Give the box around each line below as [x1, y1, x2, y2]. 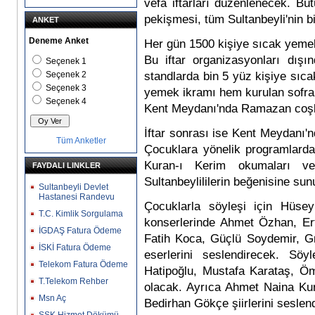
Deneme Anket [29, 36, 89, 46]
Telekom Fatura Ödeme [39, 259, 128, 269]
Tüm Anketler [56, 136, 106, 146]
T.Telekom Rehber [39, 276, 108, 286]
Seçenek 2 [46, 70, 86, 79]
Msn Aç [39, 293, 66, 303]
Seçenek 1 [46, 56, 86, 66]
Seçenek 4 [46, 96, 86, 106]
